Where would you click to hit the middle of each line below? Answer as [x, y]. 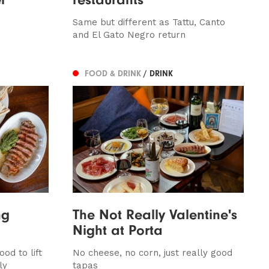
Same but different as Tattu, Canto [149, 22]
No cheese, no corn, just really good [152, 252]
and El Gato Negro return [129, 35]
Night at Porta [117, 230]
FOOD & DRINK [114, 74]
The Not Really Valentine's [155, 214]
